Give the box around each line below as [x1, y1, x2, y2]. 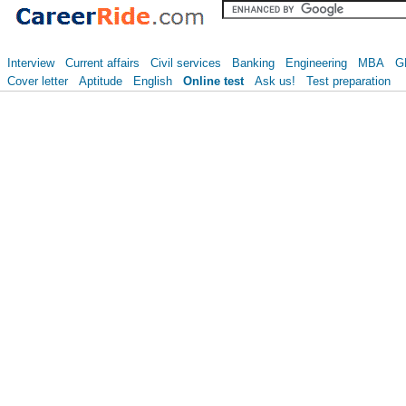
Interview [7, 56, 54, 70]
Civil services [150, 56, 221, 70]
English [133, 74, 172, 88]
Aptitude [79, 74, 122, 88]
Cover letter [7, 74, 68, 88]
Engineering [285, 56, 347, 70]
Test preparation [306, 74, 391, 88]
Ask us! [255, 74, 295, 88]
